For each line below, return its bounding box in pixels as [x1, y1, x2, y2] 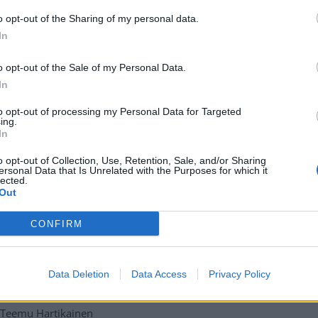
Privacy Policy [208, 268, 270, 280]
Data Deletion [48, 268, 109, 280]
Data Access [131, 268, 187, 280]
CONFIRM [30, 218, 83, 229]
